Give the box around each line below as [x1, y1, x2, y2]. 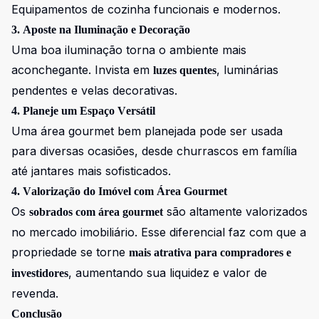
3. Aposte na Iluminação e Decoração [11, 23, 190, 36]
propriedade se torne [11, 245, 129, 259]
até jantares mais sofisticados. [11, 164, 171, 178]
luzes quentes [153, 64, 216, 76]
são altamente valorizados [163, 204, 308, 219]
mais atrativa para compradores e [129, 246, 291, 258]
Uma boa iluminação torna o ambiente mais [11, 43, 246, 57]
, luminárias [216, 63, 278, 77]
